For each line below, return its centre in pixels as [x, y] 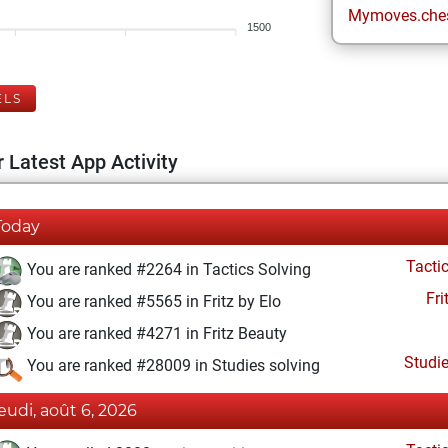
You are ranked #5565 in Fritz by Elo [152, 302]
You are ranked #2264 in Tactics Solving [167, 270]
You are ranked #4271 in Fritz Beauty [155, 334]
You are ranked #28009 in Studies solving [171, 366]
